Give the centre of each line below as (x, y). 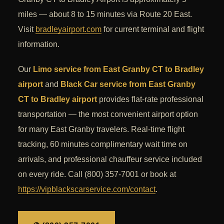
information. (39, 44)
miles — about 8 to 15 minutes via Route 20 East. (105, 14)
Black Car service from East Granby (128, 84)
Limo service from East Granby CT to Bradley (118, 69)
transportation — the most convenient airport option (108, 114)
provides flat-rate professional (150, 99)
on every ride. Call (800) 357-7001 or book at (97, 174)
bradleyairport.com (68, 29)
